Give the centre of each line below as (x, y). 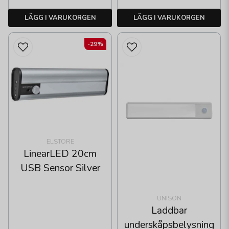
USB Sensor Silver (60, 168)
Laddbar (169, 210)
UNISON (169, 198)
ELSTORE (60, 142)
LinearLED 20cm (60, 154)
